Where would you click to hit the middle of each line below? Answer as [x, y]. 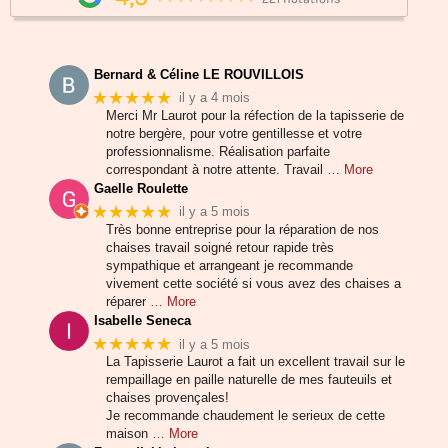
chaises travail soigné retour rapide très [220, 247]
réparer [126, 301]
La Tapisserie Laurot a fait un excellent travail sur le [255, 362]
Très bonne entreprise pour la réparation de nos [242, 229]
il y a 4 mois [215, 98]
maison [127, 434]
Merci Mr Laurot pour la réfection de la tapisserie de [255, 115]
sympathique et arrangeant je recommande [229, 265]
